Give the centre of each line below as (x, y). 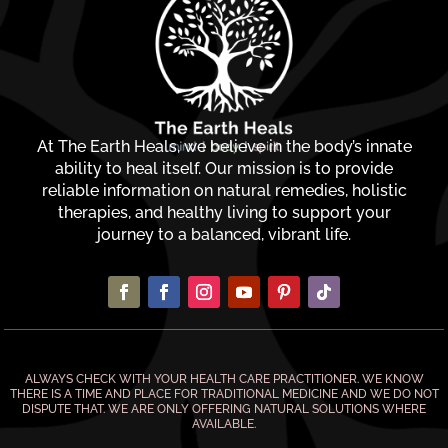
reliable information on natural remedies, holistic (224, 190)
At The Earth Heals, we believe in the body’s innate (224, 146)
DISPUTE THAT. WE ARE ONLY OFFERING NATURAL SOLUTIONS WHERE (224, 408)
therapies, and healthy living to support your (224, 212)
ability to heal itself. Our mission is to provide (224, 168)
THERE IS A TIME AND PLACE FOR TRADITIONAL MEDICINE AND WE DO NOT (224, 393)
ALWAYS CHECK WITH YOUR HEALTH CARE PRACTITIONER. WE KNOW (224, 378)
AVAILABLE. (224, 423)
